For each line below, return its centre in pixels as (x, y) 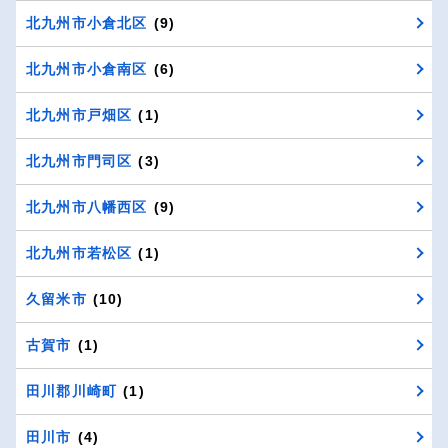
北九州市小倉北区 (87, 22)
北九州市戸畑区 (79, 114)
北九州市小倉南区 (87, 68)
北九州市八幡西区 (87, 206)
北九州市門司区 (79, 160)
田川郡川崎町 (72, 390)
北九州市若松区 (79, 252)
